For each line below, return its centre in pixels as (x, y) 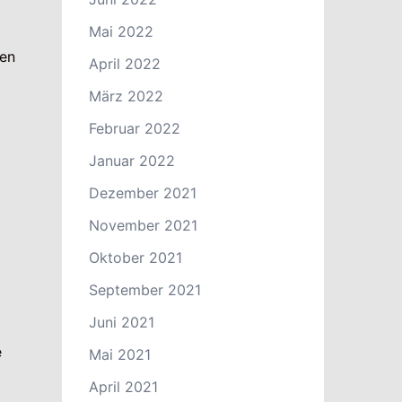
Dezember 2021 (142, 193)
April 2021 (123, 387)
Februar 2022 (134, 128)
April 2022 (124, 64)
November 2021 (143, 225)
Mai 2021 (119, 354)
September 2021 (144, 290)
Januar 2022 (131, 161)
